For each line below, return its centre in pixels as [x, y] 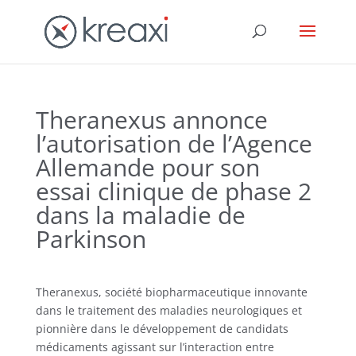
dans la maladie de [140, 215]
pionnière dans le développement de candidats [162, 329]
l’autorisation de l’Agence [174, 143]
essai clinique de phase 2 [173, 191]
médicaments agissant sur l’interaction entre [155, 347]
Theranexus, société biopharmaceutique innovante [171, 292]
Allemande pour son [147, 167]
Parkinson [91, 239]
